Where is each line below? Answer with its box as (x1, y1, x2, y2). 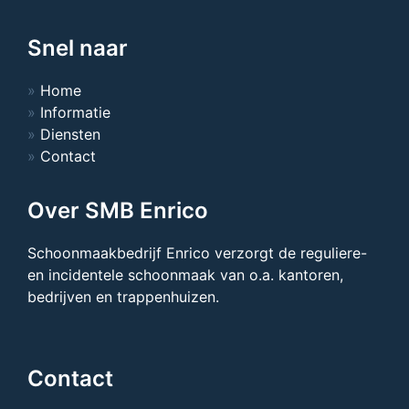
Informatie (40, 103, 110, 122)
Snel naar (27, 35, 128, 62)
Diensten (40, 125, 100, 144)
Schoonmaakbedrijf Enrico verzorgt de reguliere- (27, 244, 367, 263)
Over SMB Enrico (27, 197, 208, 225)
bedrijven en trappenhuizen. (27, 288, 219, 307)
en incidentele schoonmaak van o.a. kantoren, (27, 266, 343, 285)
